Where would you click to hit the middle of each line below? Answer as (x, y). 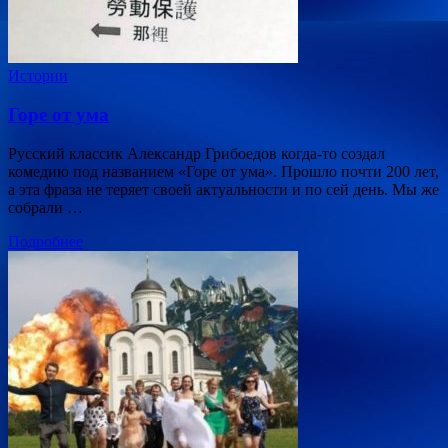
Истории (38, 76)
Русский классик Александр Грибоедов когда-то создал (196, 153)
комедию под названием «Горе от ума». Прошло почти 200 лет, (223, 171)
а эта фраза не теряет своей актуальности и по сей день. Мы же (223, 189)
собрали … (45, 207)
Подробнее (45, 241)
